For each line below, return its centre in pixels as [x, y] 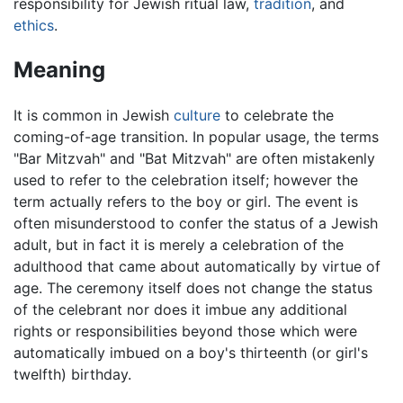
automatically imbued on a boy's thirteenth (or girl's [191, 352]
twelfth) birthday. [72, 374]
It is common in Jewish [94, 115]
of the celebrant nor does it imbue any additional [180, 309]
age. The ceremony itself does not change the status [193, 287]
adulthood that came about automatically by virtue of [197, 266]
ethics [34, 25]
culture [197, 115]
